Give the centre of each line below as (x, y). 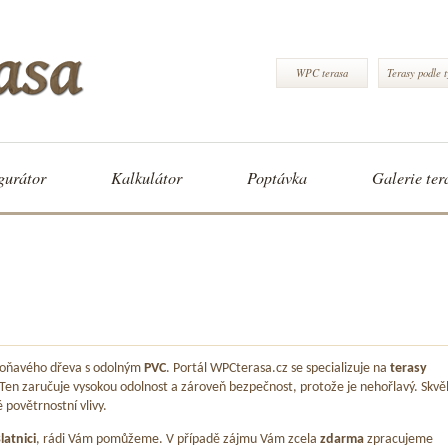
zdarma (343, 439)
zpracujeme (400, 439)
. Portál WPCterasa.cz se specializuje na (278, 369)
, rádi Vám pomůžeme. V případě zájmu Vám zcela (178, 439)
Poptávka (277, 177)
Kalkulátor (146, 177)
